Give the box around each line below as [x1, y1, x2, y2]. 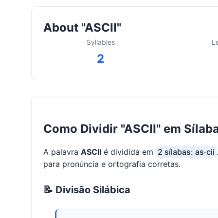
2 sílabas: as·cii [158, 147, 215, 157]
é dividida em [101, 147, 156, 157]
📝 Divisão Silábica [43, 184, 130, 196]
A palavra [43, 147, 81, 157]
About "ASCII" [43, 20, 121, 35]
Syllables [86, 38, 115, 47]
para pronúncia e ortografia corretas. [43, 159, 181, 169]
